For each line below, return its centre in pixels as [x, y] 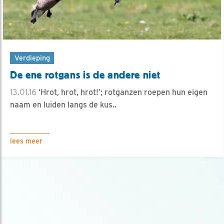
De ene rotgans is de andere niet [85, 75]
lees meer [26, 141]
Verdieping [32, 58]
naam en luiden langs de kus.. [63, 105]
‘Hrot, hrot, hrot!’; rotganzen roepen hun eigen [122, 92]
